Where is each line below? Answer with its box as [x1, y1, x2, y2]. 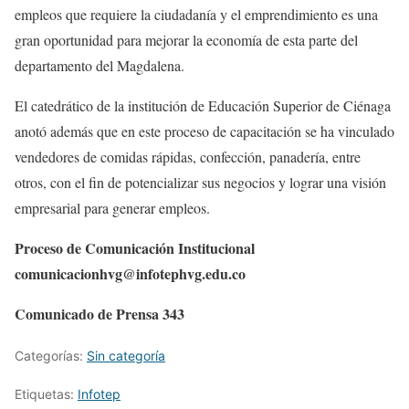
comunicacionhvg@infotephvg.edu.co [15, 263, 246, 285]
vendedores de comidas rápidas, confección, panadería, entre [15, 147, 361, 167]
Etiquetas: [15, 386, 78, 403]
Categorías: [15, 348, 87, 364]
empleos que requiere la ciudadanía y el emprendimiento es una [15, 5, 378, 25]
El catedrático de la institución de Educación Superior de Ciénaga [15, 96, 391, 116]
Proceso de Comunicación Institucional [15, 237, 255, 259]
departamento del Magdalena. [15, 56, 184, 76]
